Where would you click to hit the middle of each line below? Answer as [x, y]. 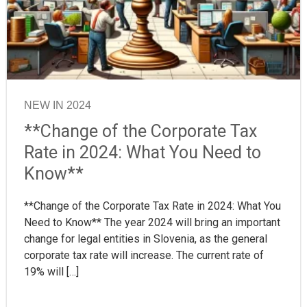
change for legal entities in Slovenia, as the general [146, 239]
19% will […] [51, 272]
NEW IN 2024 [58, 106]
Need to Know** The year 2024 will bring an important [152, 223]
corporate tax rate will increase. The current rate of [144, 256]
